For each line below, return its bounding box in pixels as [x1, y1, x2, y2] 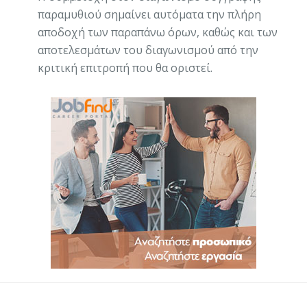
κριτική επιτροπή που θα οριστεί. [38, 60, 212, 75]
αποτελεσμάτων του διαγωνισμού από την [38, 42, 258, 58]
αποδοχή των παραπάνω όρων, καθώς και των [38, 24, 278, 40]
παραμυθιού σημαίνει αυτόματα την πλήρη [38, 6, 261, 22]
